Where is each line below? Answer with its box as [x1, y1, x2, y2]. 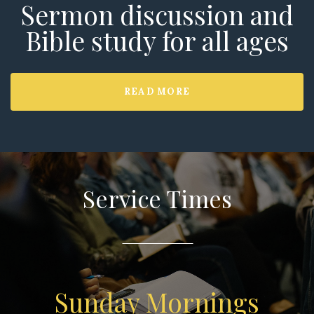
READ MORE [123, 86, 191, 98]
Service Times [82, 183, 232, 214]
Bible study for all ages [25, 23, 289, 58]
